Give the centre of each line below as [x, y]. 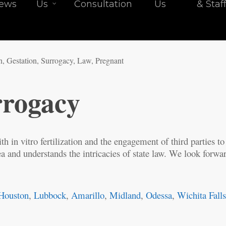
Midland [125, 195]
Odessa [159, 195]
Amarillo [88, 195]
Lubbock [50, 195]
